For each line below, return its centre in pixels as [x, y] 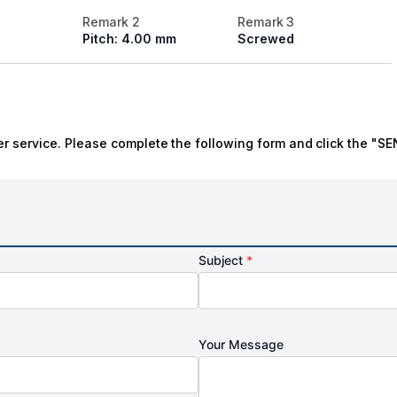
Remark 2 [111, 22]
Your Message [241, 345]
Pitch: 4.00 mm [129, 39]
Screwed [265, 39]
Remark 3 [266, 22]
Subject [222, 261]
